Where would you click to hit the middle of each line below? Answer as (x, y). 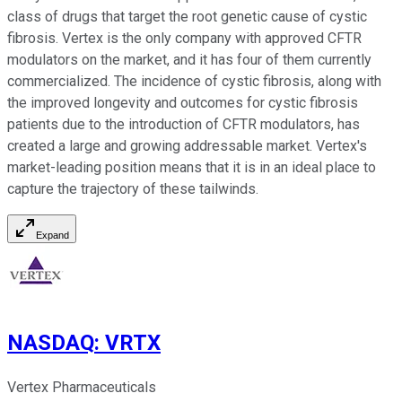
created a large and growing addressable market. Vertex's (187, 146)
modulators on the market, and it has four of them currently (189, 60)
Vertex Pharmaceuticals (82, 388)
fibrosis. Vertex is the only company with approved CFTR (184, 39)
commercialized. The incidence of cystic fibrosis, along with (194, 82)
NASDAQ (51, 343)
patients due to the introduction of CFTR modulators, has (184, 125)
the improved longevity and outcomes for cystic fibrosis (183, 103)
